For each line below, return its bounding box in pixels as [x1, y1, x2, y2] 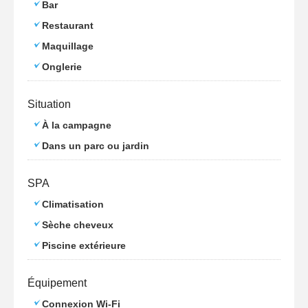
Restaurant [42, 20, 93, 31]
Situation [27, 98, 71, 110]
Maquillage [42, 41, 93, 52]
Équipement [27, 277, 87, 289]
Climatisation [42, 199, 104, 210]
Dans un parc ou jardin [42, 140, 149, 151]
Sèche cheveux [42, 219, 113, 230]
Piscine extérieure [42, 240, 126, 251]
